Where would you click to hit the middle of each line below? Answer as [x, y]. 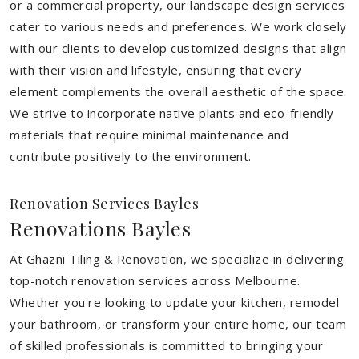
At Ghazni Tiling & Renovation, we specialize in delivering [177, 259]
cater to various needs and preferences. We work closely [178, 26]
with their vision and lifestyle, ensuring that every [155, 70]
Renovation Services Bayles [104, 204]
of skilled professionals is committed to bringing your [166, 345]
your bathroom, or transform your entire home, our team [178, 324]
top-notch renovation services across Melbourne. [155, 280]
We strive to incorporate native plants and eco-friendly [172, 113]
